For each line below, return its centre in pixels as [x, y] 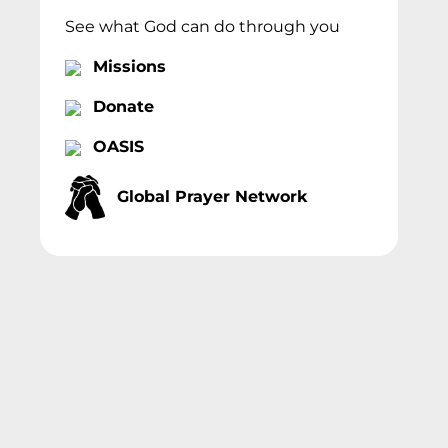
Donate [123, 106]
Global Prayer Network [211, 196]
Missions [129, 66]
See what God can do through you [202, 26]
